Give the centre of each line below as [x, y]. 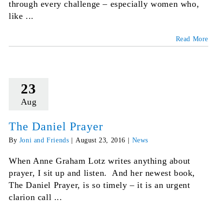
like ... [21, 16]
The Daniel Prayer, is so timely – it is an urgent [99, 185]
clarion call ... [35, 197]
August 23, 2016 [100, 140]
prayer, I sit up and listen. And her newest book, [102, 173]
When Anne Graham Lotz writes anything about [99, 161]
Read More [192, 39]
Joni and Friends [44, 140]
